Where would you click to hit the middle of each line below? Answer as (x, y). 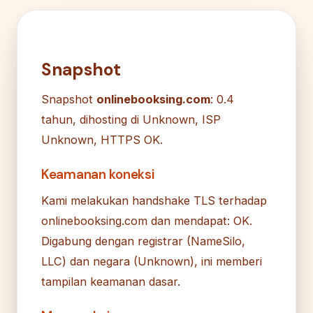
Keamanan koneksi (98, 174)
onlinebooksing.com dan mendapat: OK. (147, 220)
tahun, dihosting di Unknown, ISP (131, 119)
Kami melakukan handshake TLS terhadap (154, 200)
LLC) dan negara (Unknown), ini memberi (152, 261)
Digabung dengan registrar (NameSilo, (143, 241)
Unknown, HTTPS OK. (102, 139)
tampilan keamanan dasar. (111, 281)
